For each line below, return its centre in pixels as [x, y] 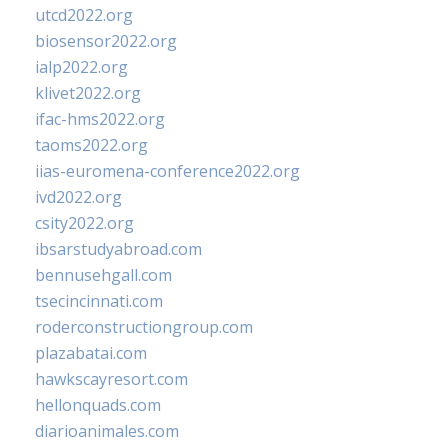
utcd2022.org [84, 15]
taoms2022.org [91, 145]
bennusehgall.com [103, 275]
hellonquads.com [98, 405]
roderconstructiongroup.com [144, 327]
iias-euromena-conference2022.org [167, 171]
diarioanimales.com [107, 431]
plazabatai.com [91, 353]
